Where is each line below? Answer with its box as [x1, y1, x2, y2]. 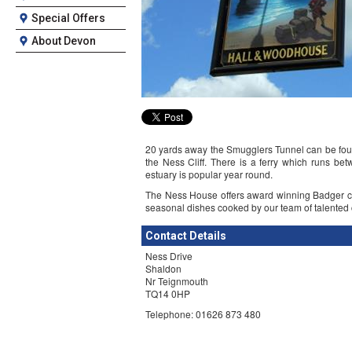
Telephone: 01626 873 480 [145, 307, 261, 321]
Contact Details [145, 229, 226, 242]
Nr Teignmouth [145, 274, 208, 288]
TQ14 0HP [145, 287, 190, 300]
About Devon [31, 35, 96, 47]
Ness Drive [145, 249, 192, 262]
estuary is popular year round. [145, 167, 273, 181]
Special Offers [31, 12, 105, 24]
